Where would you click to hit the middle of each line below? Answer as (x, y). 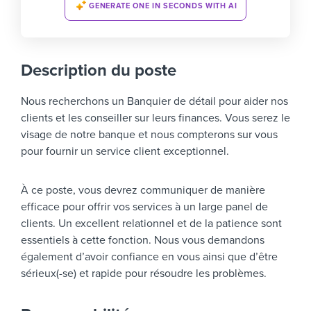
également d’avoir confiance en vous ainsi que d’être (149, 257)
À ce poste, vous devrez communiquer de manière (143, 191)
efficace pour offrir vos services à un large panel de (144, 207)
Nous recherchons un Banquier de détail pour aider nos (154, 102)
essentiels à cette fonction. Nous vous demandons (143, 241)
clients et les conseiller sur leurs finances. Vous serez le (155, 118)
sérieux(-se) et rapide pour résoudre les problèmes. (144, 274)
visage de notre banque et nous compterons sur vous (149, 135)
